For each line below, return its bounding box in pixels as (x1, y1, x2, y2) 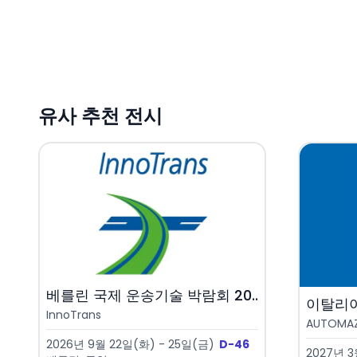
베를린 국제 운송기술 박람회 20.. (46, 285, 258, 306)
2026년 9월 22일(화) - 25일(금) (46, 336, 214, 353)
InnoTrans (46, 307, 101, 324)
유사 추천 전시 (38, 103, 163, 130)
